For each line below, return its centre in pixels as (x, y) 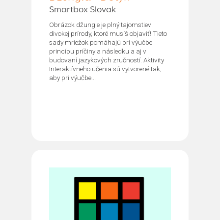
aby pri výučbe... (72, 77)
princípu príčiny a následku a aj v (98, 51)
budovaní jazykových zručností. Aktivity (107, 60)
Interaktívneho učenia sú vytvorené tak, (105, 69)
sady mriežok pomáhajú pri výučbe (101, 42)
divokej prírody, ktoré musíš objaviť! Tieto (108, 33)
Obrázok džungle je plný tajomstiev (100, 24)
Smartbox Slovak (82, 10)
